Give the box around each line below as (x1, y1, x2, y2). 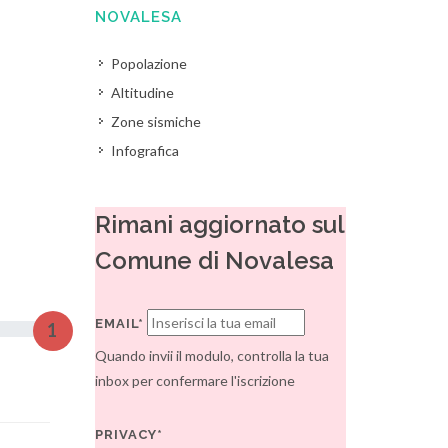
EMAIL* (95, 316, 145, 331)
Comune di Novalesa (95, 246, 335, 275)
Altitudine (111, 84, 175, 101)
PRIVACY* (95, 427, 164, 442)
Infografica (111, 142, 180, 159)
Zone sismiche (111, 113, 202, 130)
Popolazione (111, 55, 188, 72)
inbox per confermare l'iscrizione (95, 372, 296, 389)
